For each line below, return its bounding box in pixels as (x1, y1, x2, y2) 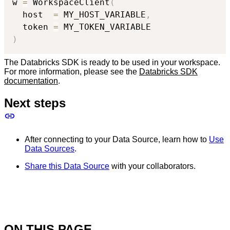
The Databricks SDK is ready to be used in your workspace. (4, 57, 220, 67)
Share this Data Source (25, 161, 109, 170)
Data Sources (25, 144, 74, 153)
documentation (4, 76, 58, 85)
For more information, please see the (4, 67, 139, 76)
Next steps (4, 95, 66, 110)
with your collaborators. (109, 161, 196, 170)
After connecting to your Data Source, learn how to (25, 135, 209, 144)
